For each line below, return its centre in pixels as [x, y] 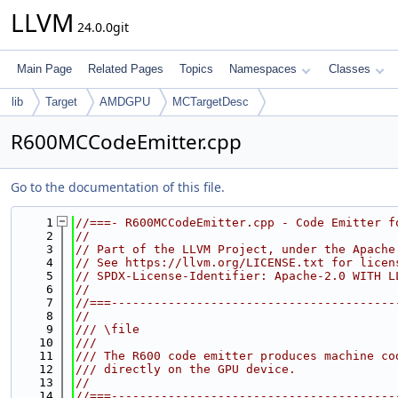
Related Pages [126, 69]
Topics [196, 69]
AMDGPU [125, 102]
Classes [350, 69]
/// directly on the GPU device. [186, 369]
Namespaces [263, 69]
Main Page [44, 69]
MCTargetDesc [211, 102]
